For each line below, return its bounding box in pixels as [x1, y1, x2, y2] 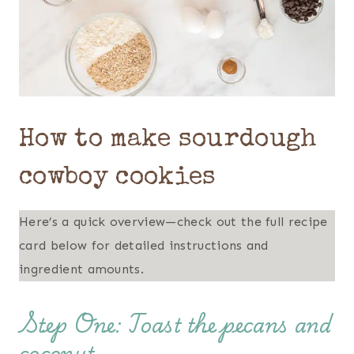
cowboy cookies [19, 165, 217, 192]
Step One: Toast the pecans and [19, 306, 333, 343]
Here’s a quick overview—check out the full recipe [19, 214, 328, 230]
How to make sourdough [19, 127, 317, 154]
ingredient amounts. [19, 262, 145, 277]
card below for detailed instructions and [19, 238, 269, 254]
